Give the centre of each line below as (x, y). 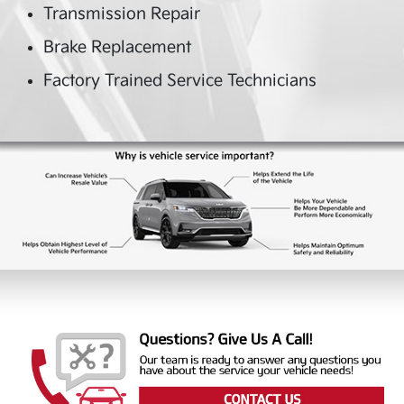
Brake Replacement (117, 47)
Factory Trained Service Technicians (180, 81)
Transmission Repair (122, 14)
